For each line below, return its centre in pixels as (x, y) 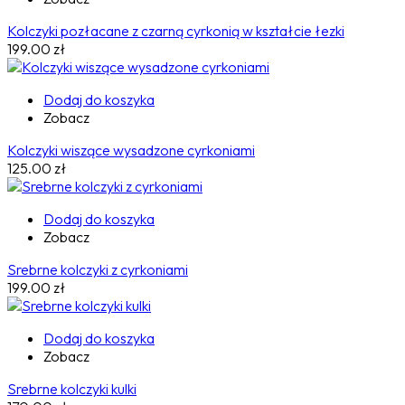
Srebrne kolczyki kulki (72, 389)
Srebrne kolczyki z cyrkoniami (98, 270)
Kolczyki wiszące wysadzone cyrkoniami (131, 151)
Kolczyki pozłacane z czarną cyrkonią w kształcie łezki (176, 31)
